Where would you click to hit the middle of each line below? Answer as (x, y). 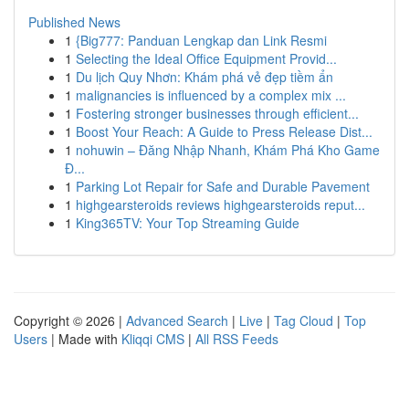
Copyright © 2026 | (70, 320)
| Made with (84, 339)
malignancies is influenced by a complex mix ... (211, 95)
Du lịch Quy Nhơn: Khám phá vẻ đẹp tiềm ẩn (204, 77)
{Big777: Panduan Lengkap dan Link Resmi (201, 40)
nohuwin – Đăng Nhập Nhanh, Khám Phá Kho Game (228, 150)
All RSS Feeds (237, 339)
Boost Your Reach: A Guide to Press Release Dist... (224, 131)
